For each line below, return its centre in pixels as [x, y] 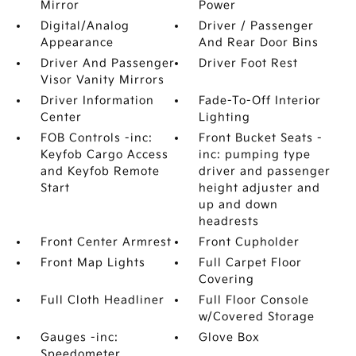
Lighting [225, 117]
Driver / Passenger [257, 26]
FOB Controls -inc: [96, 138]
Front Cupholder [250, 242]
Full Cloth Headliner [102, 300]
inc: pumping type [255, 155]
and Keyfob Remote [100, 171]
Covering [227, 279]
